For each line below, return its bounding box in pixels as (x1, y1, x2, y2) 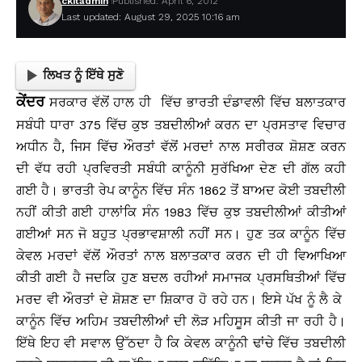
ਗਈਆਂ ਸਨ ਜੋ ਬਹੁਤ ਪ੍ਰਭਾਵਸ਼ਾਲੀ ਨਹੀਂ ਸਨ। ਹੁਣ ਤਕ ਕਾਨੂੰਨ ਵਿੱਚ (16, 225, 346, 242)
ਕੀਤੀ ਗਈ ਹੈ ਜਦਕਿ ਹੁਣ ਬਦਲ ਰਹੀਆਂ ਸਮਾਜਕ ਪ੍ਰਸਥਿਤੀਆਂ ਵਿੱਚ (16, 269, 346, 285)
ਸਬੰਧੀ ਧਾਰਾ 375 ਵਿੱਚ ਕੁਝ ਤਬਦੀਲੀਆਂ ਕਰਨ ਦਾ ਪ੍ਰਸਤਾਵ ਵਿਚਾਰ (16, 116, 346, 133)
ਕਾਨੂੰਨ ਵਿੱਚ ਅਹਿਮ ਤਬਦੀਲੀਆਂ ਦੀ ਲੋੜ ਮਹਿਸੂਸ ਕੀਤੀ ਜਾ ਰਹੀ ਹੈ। (16, 313, 346, 329)
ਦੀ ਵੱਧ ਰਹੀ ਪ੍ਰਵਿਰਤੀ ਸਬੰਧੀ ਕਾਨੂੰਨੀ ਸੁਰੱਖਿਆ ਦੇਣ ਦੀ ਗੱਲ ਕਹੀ (16, 160, 346, 176)
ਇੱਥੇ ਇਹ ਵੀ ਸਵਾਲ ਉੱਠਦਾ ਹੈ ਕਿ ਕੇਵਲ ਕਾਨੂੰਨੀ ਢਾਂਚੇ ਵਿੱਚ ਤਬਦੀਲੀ (16, 335, 346, 351)
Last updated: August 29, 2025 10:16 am (61, 11, 240, 23)
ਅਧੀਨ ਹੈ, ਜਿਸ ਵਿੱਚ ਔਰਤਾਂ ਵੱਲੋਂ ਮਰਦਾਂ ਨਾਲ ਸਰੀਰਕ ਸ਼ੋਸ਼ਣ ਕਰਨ (16, 138, 346, 154)
